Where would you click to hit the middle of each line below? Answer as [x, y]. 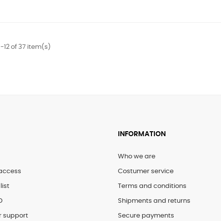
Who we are [137, 157]
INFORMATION [142, 134]
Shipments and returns [154, 201]
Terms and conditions [152, 186]
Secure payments [146, 216]
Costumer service [146, 172]
